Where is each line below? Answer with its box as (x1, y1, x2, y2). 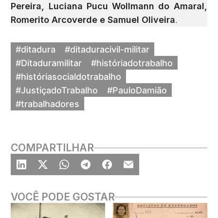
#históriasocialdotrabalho (16, 71, 121, 82)
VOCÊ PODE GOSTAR (11, 191, 115, 203)
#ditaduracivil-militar (65, 44, 150, 54)
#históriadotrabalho (91, 57, 173, 68)
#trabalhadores (16, 98, 79, 109)
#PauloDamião (107, 85, 167, 95)
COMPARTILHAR (11, 142, 94, 154)
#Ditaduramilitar (16, 57, 82, 68)
